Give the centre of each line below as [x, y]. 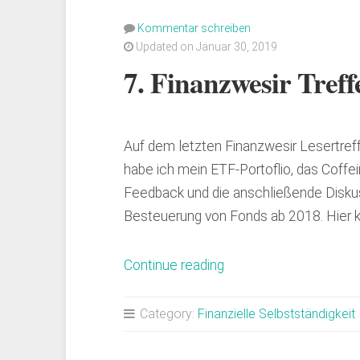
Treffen [246, 311]
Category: [167, 314]
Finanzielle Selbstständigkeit [276, 314]
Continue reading [174, 266]
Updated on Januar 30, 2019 [205, 47]
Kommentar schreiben [194, 29]
